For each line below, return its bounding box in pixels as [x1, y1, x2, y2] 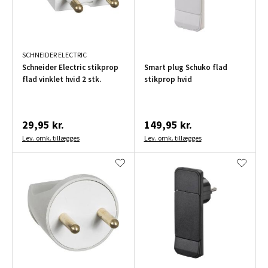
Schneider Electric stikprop [22, 62, 118, 73]
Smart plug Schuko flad [144, 62, 227, 73]
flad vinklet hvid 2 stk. [22, 74, 101, 85]
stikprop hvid [144, 74, 192, 85]
